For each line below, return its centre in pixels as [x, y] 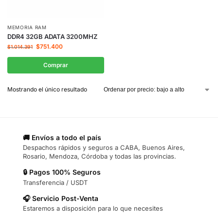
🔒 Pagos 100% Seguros [62, 172]
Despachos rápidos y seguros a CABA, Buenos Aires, [104, 148]
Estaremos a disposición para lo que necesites [93, 209]
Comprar [56, 65]
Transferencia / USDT [55, 182]
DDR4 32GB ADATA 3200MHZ [52, 36]
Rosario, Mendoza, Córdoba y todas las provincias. [100, 156]
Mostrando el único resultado [47, 89]
